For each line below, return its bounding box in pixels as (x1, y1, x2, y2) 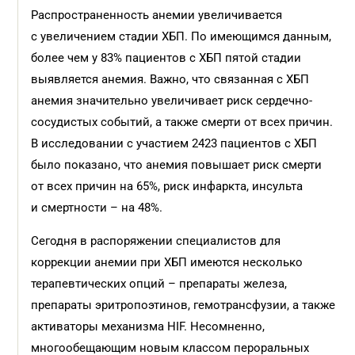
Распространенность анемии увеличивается (31, 8, 283, 22)
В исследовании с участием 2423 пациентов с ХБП (31, 136, 318, 151)
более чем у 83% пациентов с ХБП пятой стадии (31, 51, 302, 65)
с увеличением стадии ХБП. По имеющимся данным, (31, 29, 332, 44)
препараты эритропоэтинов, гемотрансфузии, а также (31, 298, 336, 312)
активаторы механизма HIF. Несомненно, (31, 319, 265, 334)
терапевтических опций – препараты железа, (31, 277, 288, 291)
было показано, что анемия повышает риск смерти (31, 158, 323, 172)
